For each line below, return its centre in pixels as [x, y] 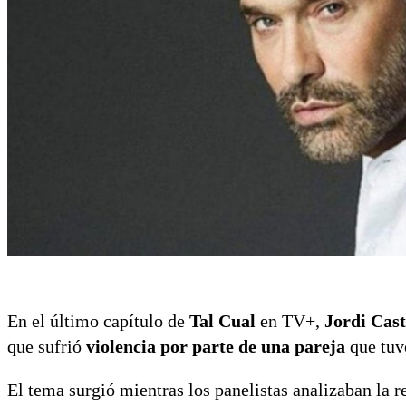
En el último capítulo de [98, 320]
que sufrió [47, 346]
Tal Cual [222, 320]
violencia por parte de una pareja [216, 346]
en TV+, [290, 320]
